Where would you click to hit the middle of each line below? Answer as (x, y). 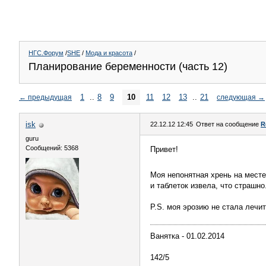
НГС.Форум (46, 53)
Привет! (164, 149)
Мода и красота (109, 53)
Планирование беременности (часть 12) (128, 66)
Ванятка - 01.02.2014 (187, 236)
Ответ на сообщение (228, 124)
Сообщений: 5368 (52, 148)
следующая (236, 97)
